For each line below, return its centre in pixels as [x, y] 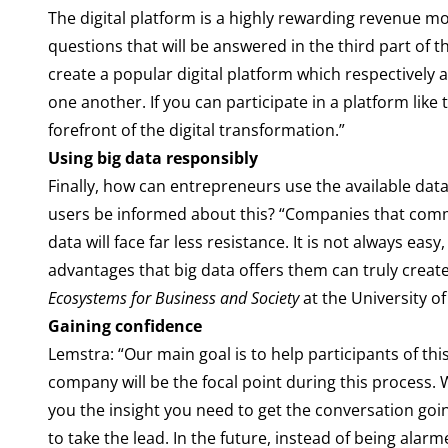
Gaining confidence [124, 326]
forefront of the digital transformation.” [196, 130]
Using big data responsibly [152, 158]
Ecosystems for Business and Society [173, 298]
